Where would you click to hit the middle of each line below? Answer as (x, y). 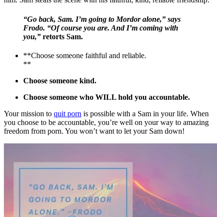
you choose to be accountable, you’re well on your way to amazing (106, 122)
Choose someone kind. (60, 80)
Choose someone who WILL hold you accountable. (107, 97)
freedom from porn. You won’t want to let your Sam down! (94, 131)
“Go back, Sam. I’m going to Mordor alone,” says (102, 19)
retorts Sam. (62, 36)
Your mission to (29, 113)
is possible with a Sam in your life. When (145, 113)
